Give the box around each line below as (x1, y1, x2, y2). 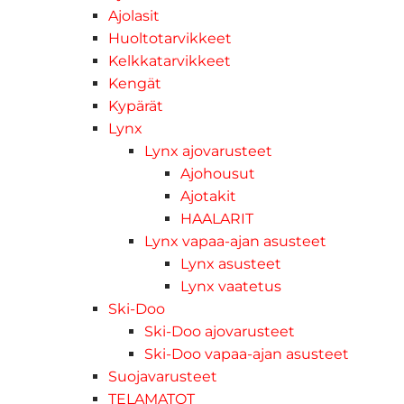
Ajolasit (108, 7, 160, 25)
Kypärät (108, 97, 163, 115)
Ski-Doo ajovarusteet (144, 323, 295, 341)
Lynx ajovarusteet (144, 142, 272, 161)
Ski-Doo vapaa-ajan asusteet (144, 345, 349, 363)
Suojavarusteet (108, 368, 217, 386)
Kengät (108, 75, 161, 93)
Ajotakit (180, 188, 236, 206)
